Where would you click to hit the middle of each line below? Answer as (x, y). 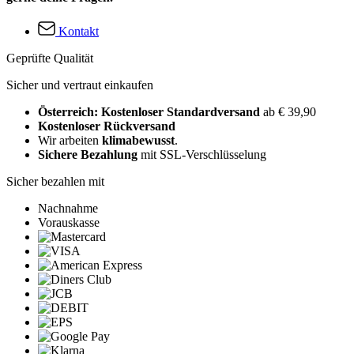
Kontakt (79, 32)
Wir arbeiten (70, 141)
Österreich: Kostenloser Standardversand (151, 112)
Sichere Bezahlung (88, 155)
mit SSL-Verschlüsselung (202, 155)
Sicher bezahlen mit (55, 182)
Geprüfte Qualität (50, 58)
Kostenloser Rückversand (107, 126)
